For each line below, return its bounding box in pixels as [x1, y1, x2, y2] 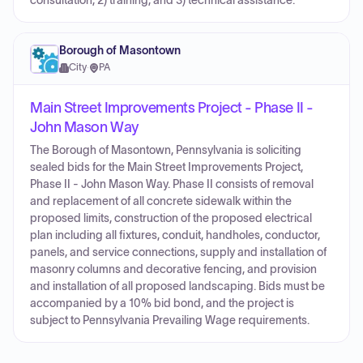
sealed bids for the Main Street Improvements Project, [30, 161, 303, 173]
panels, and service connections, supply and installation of [30, 246, 327, 258]
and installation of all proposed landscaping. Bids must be [30, 280, 325, 293]
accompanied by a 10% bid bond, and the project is [30, 297, 294, 310]
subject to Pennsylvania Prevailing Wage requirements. [30, 314, 310, 327]
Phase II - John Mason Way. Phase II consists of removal [30, 178, 314, 190]
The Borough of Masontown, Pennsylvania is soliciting [30, 144, 301, 156]
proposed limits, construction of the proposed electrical [30, 212, 312, 224]
